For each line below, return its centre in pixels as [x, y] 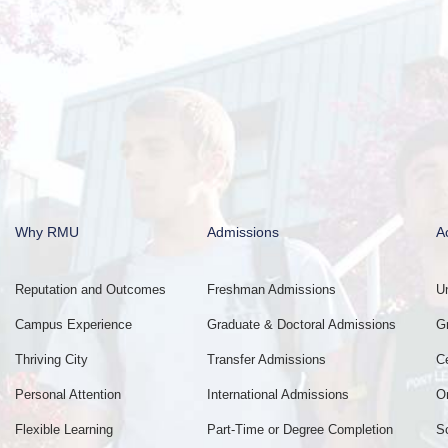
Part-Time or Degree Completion [299, 430]
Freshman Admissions [271, 290]
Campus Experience [73, 325]
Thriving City [51, 360]
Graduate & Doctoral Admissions [301, 325]
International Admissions [277, 395]
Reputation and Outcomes [90, 290]
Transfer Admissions [266, 360]
